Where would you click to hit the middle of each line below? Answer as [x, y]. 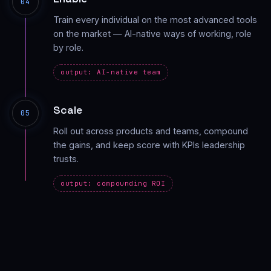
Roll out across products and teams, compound [151, 131]
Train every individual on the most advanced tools [155, 19]
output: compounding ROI [113, 183]
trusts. [66, 158]
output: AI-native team [111, 72]
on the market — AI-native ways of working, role [152, 33]
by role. [68, 47]
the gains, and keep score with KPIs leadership [149, 145]
